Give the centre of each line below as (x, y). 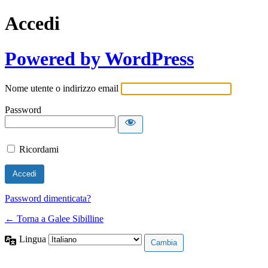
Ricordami (39, 150)
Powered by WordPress (99, 58)
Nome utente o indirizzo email (62, 89)
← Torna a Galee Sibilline (54, 219)
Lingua (34, 239)
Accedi (32, 24)
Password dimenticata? (48, 199)
